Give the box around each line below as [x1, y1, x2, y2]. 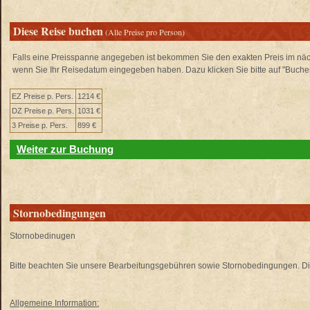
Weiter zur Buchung [17, 143, 113, 155]
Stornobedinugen [10, 231, 75, 241]
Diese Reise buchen [13, 23, 103, 39]
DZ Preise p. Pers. [12, 107, 74, 115]
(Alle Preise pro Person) [103, 26, 185, 37]
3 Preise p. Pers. [12, 121, 68, 129]
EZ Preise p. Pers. [12, 92, 73, 100]
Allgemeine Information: [10, 298, 99, 308]
